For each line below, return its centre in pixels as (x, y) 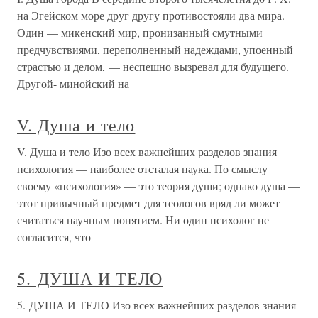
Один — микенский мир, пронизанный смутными (140, 33)
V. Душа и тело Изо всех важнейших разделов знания (147, 152)
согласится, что (54, 237)
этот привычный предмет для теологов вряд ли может (148, 203)
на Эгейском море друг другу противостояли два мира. (151, 16)
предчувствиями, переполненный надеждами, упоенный (155, 50)
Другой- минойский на (73, 84)
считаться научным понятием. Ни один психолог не (143, 220)
